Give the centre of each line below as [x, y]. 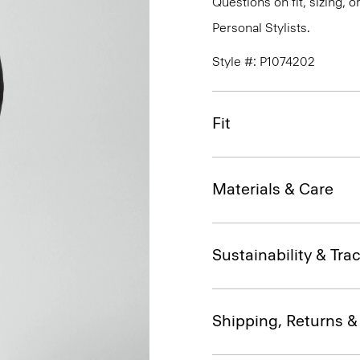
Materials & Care [273, 189]
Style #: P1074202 [264, 61]
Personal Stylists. [261, 28]
